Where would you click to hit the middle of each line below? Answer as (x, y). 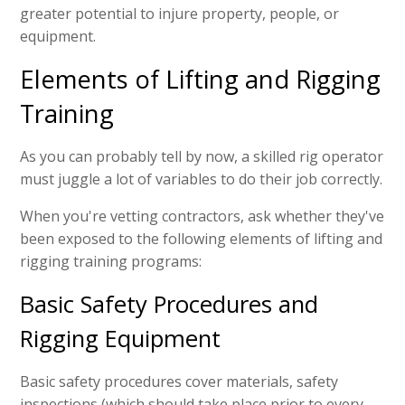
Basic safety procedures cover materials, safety (179, 382)
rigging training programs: (111, 262)
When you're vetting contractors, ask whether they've (202, 217)
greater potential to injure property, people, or (180, 14)
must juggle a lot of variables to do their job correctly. (202, 179)
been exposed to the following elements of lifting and (202, 239)
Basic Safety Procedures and (170, 305)
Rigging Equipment (121, 339)
